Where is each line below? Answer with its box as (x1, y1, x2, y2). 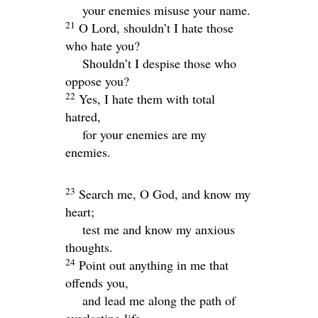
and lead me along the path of (82, 291, 236, 309)
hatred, (65, 107, 101, 125)
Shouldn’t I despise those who (82, 54, 236, 72)
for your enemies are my (82, 125, 207, 143)
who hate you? (65, 36, 140, 54)
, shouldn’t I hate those (116, 18, 234, 36)
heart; (65, 202, 94, 220)
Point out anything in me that (79, 256, 229, 273)
